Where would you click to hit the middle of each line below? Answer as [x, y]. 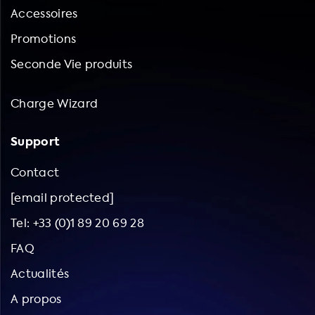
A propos [36, 299]
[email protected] [63, 198]
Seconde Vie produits [72, 64]
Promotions [44, 39]
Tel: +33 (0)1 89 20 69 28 [77, 223]
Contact [35, 172]
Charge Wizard [54, 103]
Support [36, 141]
